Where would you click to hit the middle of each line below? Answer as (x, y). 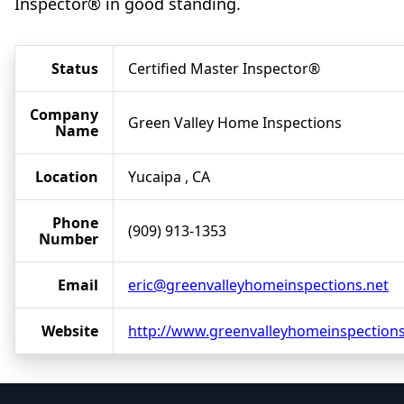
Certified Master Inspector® (224, 69)
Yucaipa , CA (169, 177)
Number (69, 239)
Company (64, 115)
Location (67, 177)
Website (70, 331)
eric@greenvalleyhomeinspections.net (258, 285)
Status (75, 69)
